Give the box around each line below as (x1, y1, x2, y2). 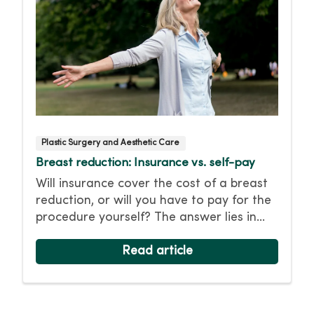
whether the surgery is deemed (36, 228, 216, 241)
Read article (121, 245, 193, 258)
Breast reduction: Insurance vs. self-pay (36, 158, 255, 170)
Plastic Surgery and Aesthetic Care (41, 139, 180, 148)
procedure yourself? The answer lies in (36, 212, 257, 224)
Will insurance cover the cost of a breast (36, 178, 268, 191)
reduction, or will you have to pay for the (36, 195, 271, 207)
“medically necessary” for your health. (36, 245, 254, 258)
